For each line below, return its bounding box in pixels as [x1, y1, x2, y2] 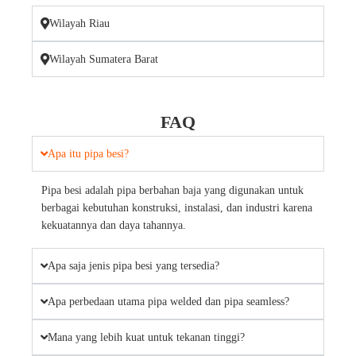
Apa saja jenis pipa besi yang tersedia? [48, 259, 219, 272]
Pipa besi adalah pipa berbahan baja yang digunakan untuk [41, 184, 304, 196]
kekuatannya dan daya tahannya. [41, 219, 186, 231]
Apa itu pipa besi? [48, 147, 129, 160]
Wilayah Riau [49, 17, 110, 29]
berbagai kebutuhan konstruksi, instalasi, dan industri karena [41, 201, 312, 214]
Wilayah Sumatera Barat [49, 52, 158, 65]
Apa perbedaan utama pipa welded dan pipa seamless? [48, 295, 289, 308]
